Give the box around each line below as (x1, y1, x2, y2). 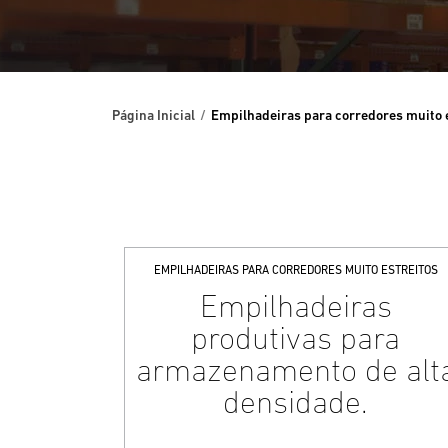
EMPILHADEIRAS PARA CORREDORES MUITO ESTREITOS (153, 263, 438, 277)
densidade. (223, 384, 369, 420)
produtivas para (191, 320, 401, 356)
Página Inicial (112, 107, 195, 123)
